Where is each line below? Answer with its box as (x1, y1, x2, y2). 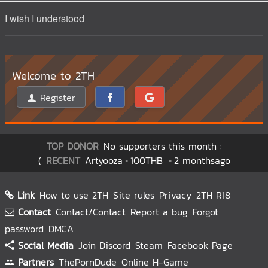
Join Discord (78, 238, 130, 252)
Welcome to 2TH (12, 67, 95, 84)
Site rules (113, 188, 154, 202)
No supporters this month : (103, 139, 222, 153)
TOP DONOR (46, 139, 99, 153)
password (5, 221, 44, 236)
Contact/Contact (56, 205, 126, 219)
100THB (130, 153, 166, 167)
